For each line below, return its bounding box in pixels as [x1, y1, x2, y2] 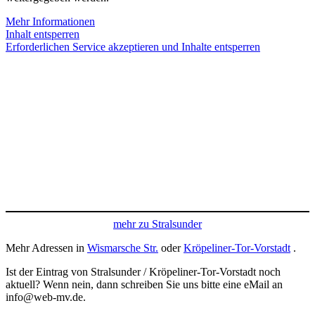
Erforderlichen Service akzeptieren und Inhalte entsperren [6, 41, 260, 53]
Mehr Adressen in [6, 242, 87, 255]
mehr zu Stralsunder [113, 218, 202, 231]
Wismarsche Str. [87, 242, 158, 255]
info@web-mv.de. [6, 291, 86, 304]
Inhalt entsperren [6, 28, 79, 41]
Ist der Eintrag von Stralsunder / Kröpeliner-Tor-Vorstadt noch [6, 266, 281, 278]
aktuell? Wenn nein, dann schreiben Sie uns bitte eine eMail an [6, 278, 283, 291]
